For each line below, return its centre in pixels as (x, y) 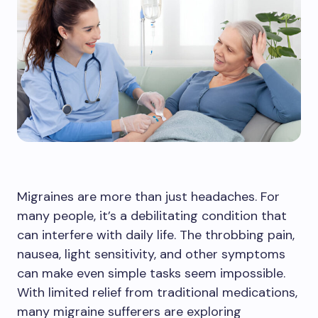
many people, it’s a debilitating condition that (152, 216)
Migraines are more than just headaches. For (148, 197)
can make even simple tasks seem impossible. (151, 273)
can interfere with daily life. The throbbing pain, (156, 235)
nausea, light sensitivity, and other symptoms (151, 254)
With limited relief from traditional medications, (157, 292)
